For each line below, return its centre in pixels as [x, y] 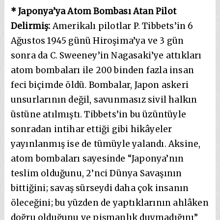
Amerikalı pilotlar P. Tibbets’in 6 [123, 26]
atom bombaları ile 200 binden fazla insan [102, 70]
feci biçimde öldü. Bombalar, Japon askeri [100, 85]
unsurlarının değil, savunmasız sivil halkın [104, 99]
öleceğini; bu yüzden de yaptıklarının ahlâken [110, 203]
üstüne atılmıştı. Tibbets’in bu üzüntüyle [98, 114]
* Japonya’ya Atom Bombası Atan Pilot [94, 11]
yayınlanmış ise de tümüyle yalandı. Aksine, [106, 144]
